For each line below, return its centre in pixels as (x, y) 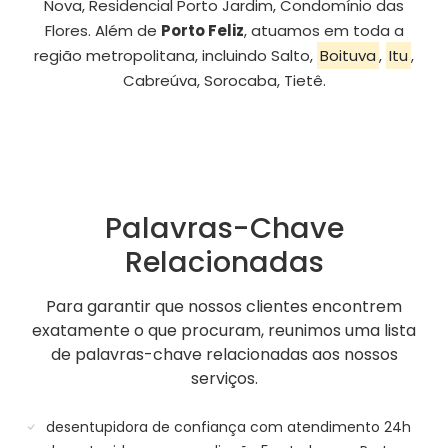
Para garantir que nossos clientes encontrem (224, 307)
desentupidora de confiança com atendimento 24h (226, 427)
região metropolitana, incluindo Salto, (176, 56)
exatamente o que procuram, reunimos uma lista (224, 331)
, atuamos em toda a (323, 31)
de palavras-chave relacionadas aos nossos (224, 355)
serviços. (224, 379)
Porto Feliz (202, 31)
